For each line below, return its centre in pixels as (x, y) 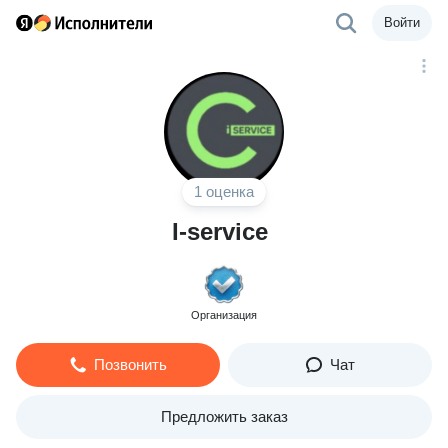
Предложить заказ (224, 416)
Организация (224, 315)
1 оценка (224, 191)
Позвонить (130, 364)
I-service (220, 231)
